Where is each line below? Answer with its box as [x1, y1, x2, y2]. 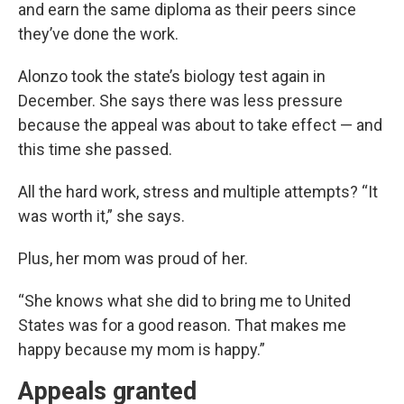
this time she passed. [18, 140, 172, 160]
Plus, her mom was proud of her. [18, 249, 248, 269]
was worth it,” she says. [18, 207, 185, 226]
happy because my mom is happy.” [18, 340, 265, 360]
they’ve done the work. [18, 24, 179, 44]
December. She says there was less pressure [18, 91, 343, 111]
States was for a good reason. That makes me [18, 316, 346, 335]
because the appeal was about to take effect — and [18, 115, 382, 135]
